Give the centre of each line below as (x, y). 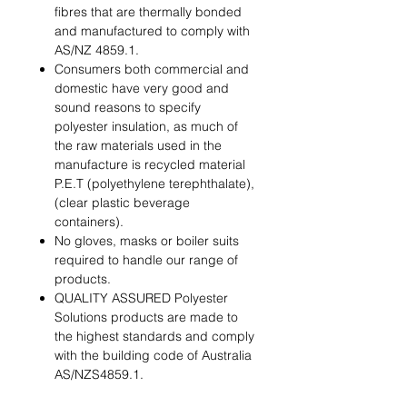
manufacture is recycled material (150, 165)
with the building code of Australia (153, 356)
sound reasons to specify (128, 108)
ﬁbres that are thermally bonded (148, 12)
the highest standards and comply (154, 337)
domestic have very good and (142, 89)
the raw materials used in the (138, 146)
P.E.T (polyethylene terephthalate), (154, 184)
